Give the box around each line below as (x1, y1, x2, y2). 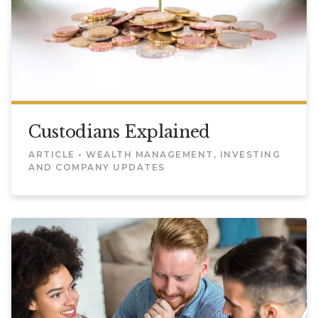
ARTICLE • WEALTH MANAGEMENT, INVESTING (28, 149, 280, 160)
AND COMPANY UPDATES (28, 162, 165, 173)
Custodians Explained (28, 121, 210, 143)
